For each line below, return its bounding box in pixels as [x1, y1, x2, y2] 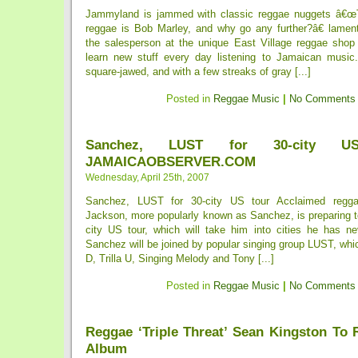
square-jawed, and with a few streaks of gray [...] [86, 66, 311, 78]
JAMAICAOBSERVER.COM [86, 153, 256, 169]
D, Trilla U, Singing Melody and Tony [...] [86, 253, 274, 265]
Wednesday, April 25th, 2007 [86, 172, 209, 183]
